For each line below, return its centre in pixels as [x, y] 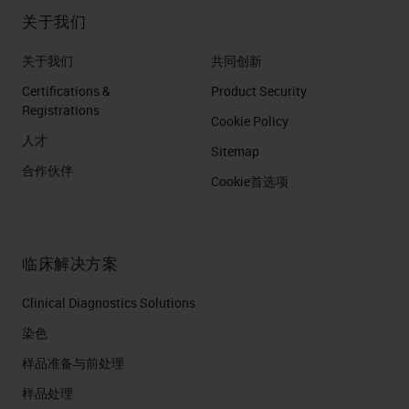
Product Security [259, 91]
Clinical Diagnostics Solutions [109, 303]
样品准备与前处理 [73, 363]
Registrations [61, 110]
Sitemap [235, 151]
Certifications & [66, 91]
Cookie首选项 [250, 181]
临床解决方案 [70, 263]
